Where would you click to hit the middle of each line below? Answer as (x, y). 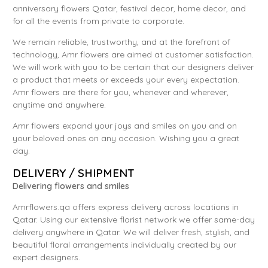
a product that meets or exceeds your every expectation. (126, 79)
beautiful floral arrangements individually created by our (124, 244)
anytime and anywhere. (59, 104)
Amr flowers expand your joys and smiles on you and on (125, 125)
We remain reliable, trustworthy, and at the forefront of (121, 42)
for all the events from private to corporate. (98, 21)
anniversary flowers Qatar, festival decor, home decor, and (129, 8)
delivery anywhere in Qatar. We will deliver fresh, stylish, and (131, 232)
